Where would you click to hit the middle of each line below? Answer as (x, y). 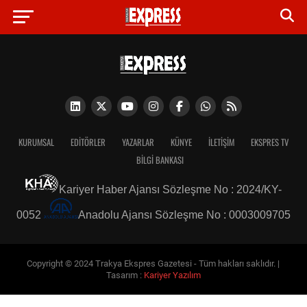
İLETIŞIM (221, 142)
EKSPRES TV (269, 142)
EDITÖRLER (88, 142)
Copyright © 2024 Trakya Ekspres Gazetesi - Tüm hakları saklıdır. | (153, 263)
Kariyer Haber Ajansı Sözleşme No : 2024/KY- (171, 189)
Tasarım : (125, 275)
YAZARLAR (138, 142)
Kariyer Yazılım (172, 275)
